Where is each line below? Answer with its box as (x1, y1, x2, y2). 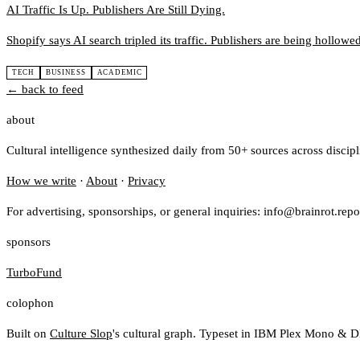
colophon (6, 297, 54, 310)
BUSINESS (45, 68, 86, 77)
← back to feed (6, 83, 84, 96)
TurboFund (6, 266, 62, 280)
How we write (6, 174, 76, 188)
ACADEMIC (96, 68, 142, 77)
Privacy (128, 174, 166, 188)
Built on (6, 327, 50, 341)
